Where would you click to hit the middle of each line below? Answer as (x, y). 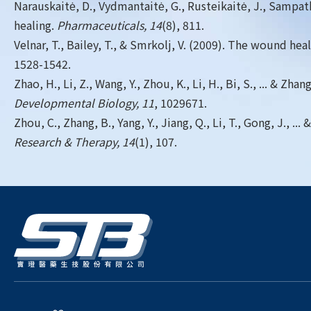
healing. (35, 25)
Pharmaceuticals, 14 (109, 25)
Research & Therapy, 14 (74, 142)
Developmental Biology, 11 (84, 103)
